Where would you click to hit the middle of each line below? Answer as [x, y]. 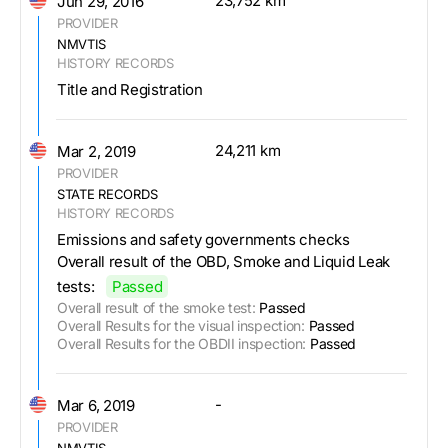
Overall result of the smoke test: [156, 307]
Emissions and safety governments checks [203, 239]
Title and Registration [130, 89]
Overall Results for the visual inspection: [181, 325]
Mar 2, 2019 [96, 151]
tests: [76, 286]
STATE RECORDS [107, 193]
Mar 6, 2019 [96, 405]
